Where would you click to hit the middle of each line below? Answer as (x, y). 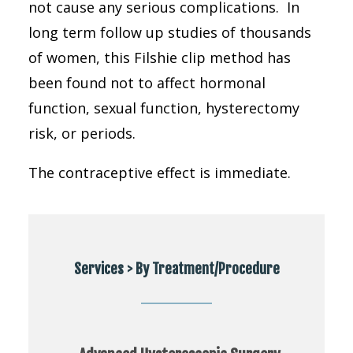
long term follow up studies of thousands (170, 32)
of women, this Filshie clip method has (160, 58)
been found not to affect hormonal (147, 83)
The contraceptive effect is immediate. (160, 173)
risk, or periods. (84, 133)
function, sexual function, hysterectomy (164, 108)
